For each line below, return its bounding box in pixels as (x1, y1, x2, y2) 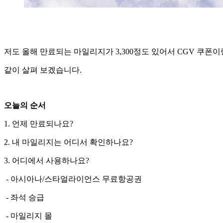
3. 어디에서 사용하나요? (4, 156, 89, 165)
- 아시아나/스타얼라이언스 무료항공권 (4, 174, 142, 183)
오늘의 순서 (4, 101, 46, 110)
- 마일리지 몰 (4, 211, 52, 220)
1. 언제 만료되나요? (4, 119, 73, 128)
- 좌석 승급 (4, 193, 44, 202)
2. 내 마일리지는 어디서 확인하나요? (4, 137, 133, 146)
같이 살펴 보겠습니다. (4, 65, 82, 74)
